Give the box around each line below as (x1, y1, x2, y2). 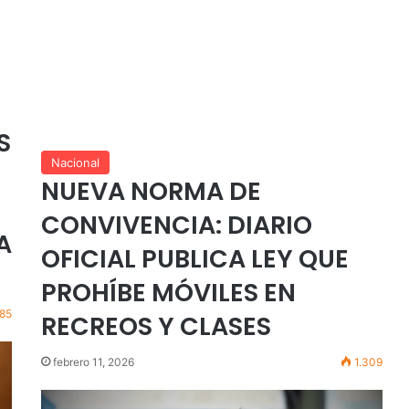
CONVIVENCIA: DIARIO (40, 207, 312, 242)
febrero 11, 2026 (52, 354, 134, 369)
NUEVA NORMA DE (40, 173, 261, 208)
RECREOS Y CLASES (40, 309, 271, 343)
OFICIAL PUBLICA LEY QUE (40, 241, 349, 276)
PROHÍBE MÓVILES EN (40, 275, 296, 309)
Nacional (50, 154, 100, 170)
